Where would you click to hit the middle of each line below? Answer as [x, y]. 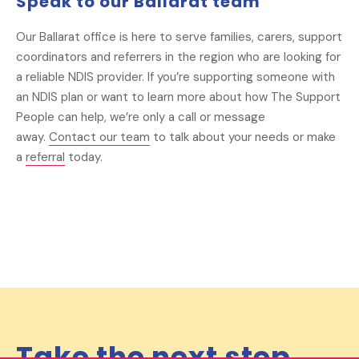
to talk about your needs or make [243, 137]
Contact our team [99, 137]
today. [84, 157]
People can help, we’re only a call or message [141, 117]
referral [45, 157]
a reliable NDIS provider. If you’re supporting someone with [175, 77]
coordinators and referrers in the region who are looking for [178, 57]
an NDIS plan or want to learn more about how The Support [178, 97]
